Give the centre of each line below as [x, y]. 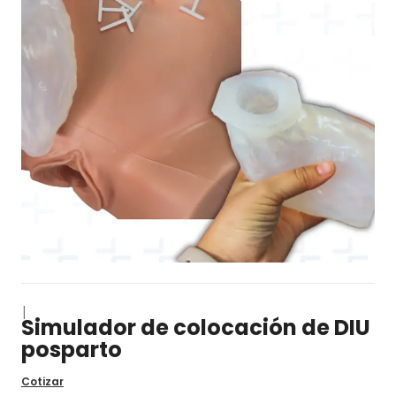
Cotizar [42, 381]
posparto [72, 350]
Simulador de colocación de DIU [196, 327]
